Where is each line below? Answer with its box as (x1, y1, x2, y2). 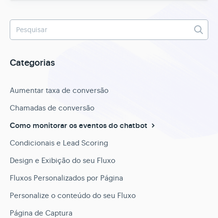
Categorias (10, 57, 55, 69)
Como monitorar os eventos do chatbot (10, 120, 149, 130)
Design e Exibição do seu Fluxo (10, 155, 115, 165)
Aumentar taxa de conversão (10, 85, 109, 95)
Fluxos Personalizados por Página (10, 173, 123, 182)
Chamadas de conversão (10, 103, 94, 112)
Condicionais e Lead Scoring (10, 138, 108, 147)
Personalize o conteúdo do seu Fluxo (10, 190, 136, 200)
